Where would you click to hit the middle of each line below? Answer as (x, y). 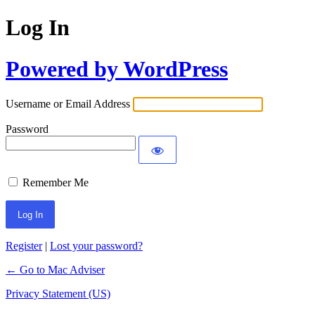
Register (24, 246)
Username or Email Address (68, 104)
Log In (38, 28)
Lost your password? (96, 246)
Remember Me (56, 183)
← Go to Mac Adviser (55, 270)
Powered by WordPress (117, 69)
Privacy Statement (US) (58, 294)
